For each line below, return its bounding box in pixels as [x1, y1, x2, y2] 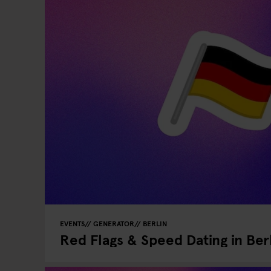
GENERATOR [93, 218, 134, 228]
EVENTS [60, 218, 85, 228]
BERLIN [143, 218, 167, 228]
